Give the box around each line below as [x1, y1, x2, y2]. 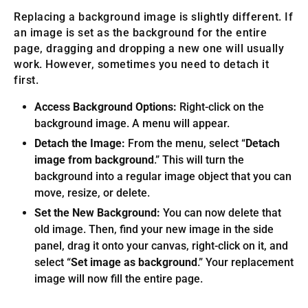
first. [14, 74, 38, 87]
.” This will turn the [154, 153, 244, 167]
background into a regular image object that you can [34, 170, 291, 184]
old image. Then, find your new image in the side [34, 223, 274, 236]
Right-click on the [177, 100, 264, 114]
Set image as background [71, 256, 197, 269]
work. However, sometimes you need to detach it [14, 58, 269, 71]
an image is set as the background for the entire [14, 26, 267, 40]
